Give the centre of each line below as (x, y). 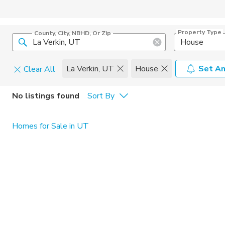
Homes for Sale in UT (50, 126)
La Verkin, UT (90, 69)
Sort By (101, 96)
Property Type (199, 32)
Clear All (39, 69)
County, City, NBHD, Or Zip (73, 33)
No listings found (46, 96)
